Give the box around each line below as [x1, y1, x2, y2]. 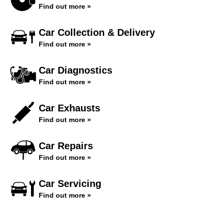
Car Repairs [39, 140, 93, 151]
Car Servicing [39, 178, 101, 189]
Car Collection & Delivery [39, 27, 155, 38]
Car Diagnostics [39, 65, 112, 76]
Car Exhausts [39, 103, 100, 113]
